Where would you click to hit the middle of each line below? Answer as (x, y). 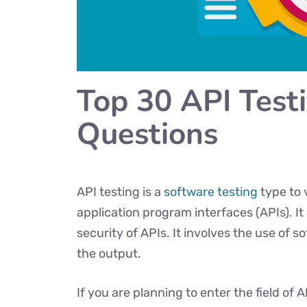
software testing (211, 192)
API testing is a (120, 192)
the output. (110, 254)
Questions (147, 134)
